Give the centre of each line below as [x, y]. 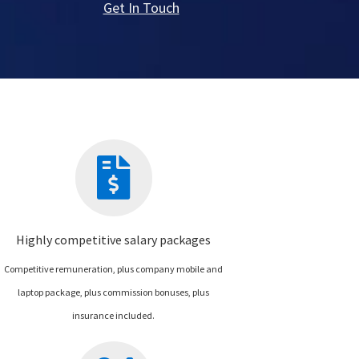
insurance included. [114, 315]
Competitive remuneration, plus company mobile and [114, 268]
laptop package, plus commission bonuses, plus [114, 292]
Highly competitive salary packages [114, 239]
